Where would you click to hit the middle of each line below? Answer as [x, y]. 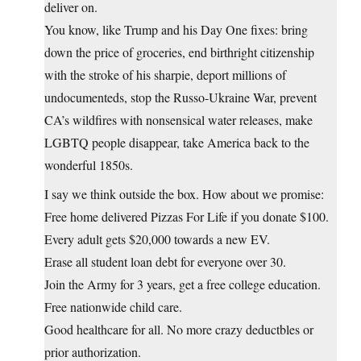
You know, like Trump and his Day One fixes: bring [176, 30]
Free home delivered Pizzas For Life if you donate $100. [187, 217]
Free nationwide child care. [113, 307]
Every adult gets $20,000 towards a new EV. [157, 239]
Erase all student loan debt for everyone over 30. [165, 262]
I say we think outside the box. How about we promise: [184, 194]
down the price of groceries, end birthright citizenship [179, 52]
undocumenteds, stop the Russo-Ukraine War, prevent [180, 98]
